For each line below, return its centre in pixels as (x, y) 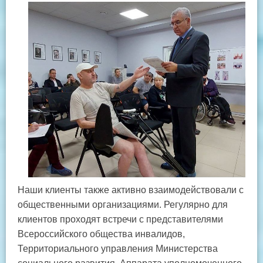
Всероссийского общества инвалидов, (101, 234)
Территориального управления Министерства (118, 248)
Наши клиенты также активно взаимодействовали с (131, 190)
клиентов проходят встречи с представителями (120, 219)
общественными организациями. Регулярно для (123, 204)
